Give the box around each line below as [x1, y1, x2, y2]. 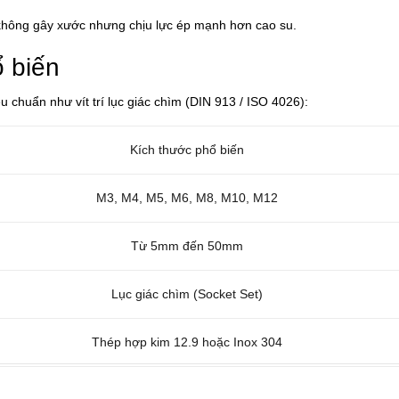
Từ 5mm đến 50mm [130, 238, 243, 253]
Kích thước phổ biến [129, 142, 244, 157]
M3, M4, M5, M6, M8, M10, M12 [95, 190, 278, 205]
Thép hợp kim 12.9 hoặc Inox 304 [91, 334, 282, 349]
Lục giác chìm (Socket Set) [110, 286, 263, 301]
